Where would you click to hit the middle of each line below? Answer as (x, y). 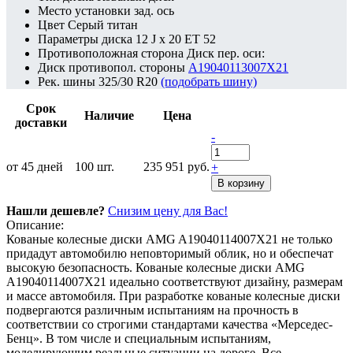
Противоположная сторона (111, 53)
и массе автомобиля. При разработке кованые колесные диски (173, 295)
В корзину (241, 183)
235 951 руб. (176, 166)
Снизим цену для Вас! (168, 210)
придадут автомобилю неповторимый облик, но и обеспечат (170, 253)
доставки (41, 122)
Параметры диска (85, 39)
